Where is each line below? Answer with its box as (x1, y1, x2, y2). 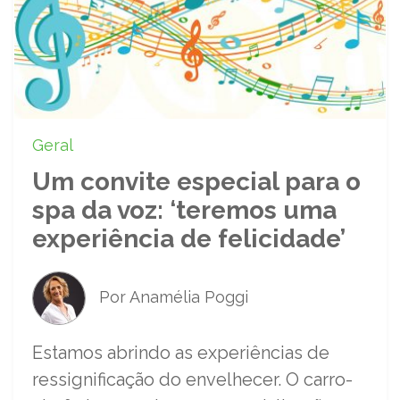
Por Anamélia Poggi (95, 287, 248, 306)
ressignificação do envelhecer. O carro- (32, 368, 353, 390)
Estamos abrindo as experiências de (32, 341, 329, 363)
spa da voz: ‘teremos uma (32, 195, 337, 225)
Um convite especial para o (32, 166, 361, 196)
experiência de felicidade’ (32, 223, 346, 254)
